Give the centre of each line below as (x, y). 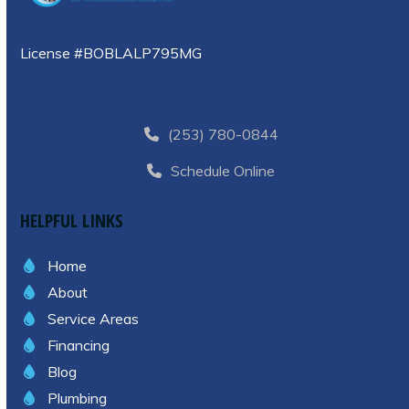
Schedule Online (223, 170)
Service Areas (94, 318)
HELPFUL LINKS (72, 220)
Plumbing (78, 398)
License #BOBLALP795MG (111, 52)
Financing (79, 345)
